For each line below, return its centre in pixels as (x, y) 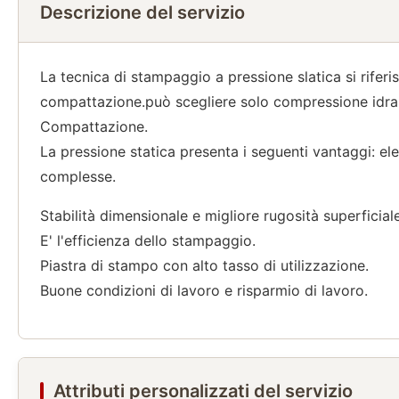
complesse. (78, 176)
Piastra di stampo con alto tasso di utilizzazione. (204, 265)
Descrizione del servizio (142, 12)
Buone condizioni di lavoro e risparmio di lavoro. (204, 290)
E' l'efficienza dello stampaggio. (148, 240)
